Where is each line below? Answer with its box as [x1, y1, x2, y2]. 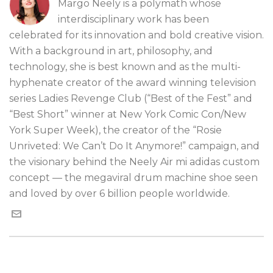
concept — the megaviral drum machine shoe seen [9, 172, 258, 183]
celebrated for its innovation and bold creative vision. [9, 29, 264, 41]
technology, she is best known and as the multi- [9, 61, 241, 73]
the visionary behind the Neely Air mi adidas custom [9, 156, 260, 168]
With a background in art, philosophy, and [9, 45, 213, 57]
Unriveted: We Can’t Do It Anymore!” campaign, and [9, 140, 260, 152]
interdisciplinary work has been [58, 13, 209, 25]
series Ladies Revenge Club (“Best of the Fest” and [9, 93, 252, 104]
